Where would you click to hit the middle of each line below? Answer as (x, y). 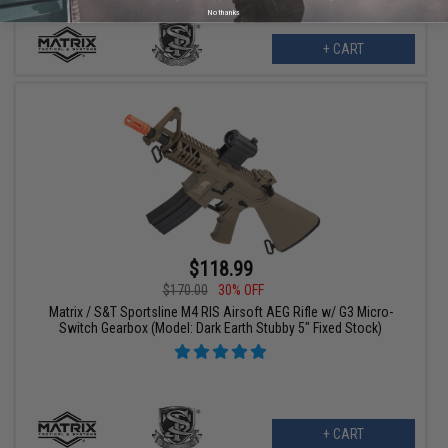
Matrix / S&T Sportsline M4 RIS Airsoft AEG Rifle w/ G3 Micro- (220, 311)
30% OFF (240, 289)
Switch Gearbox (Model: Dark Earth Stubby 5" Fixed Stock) (221, 327)
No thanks (224, 11)
